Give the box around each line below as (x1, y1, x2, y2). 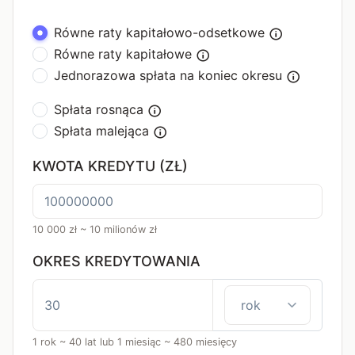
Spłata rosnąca (54, 101, 144, 117)
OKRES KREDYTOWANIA (32, 253, 200, 269)
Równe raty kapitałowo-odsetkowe (54, 25, 265, 40)
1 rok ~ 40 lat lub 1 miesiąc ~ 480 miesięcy (32, 336, 237, 348)
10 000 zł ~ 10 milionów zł (32, 223, 157, 235)
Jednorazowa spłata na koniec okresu (54, 67, 283, 83)
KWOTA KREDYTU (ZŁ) (32, 158, 188, 174)
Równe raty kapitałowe (54, 46, 193, 62)
